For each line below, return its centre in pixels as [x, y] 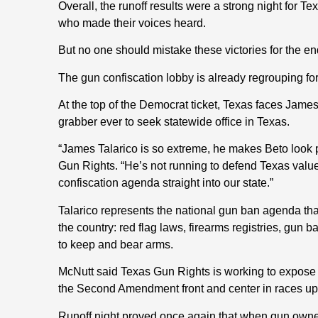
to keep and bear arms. [116, 244]
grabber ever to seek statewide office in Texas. [174, 122]
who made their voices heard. [132, 23]
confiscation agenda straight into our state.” [166, 183]
